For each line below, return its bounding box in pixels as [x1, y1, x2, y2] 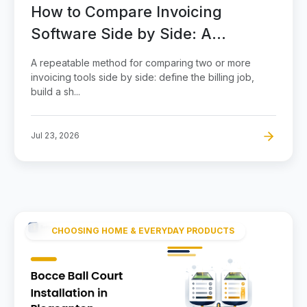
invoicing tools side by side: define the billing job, [31, 71, 254, 83]
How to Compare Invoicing [31, 2, 222, 21]
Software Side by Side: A [31, 24, 212, 42]
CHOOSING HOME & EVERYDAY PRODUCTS [51, 225, 234, 236]
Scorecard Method [31, 46, 167, 64]
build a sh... [31, 85, 80, 97]
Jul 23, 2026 [31, 130, 79, 140]
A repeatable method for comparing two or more [31, 56, 251, 69]
